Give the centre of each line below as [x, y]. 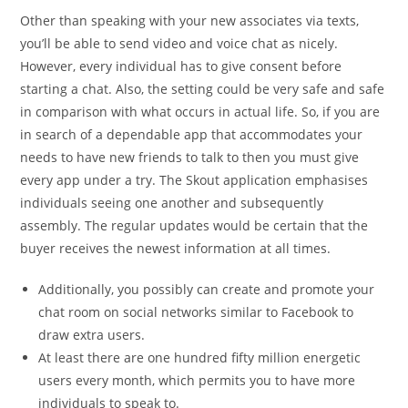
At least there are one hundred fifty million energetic [200, 357]
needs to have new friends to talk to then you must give [190, 157]
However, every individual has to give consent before [181, 66]
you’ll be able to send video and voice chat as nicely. [179, 43]
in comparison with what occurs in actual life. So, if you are [200, 112]
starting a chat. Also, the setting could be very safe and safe [203, 89]
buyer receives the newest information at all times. [176, 248]
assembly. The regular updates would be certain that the [194, 225]
